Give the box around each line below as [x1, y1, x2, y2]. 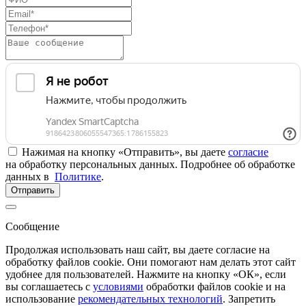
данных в [5, 171, 55, 183]
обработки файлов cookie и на [143, 281, 286, 293]
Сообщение [5, 221, 59, 233]
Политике [55, 171, 101, 183]
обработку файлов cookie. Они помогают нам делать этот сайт [5, 256, 296, 268]
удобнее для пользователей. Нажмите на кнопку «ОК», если [5, 268, 286, 281]
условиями [93, 281, 143, 293]
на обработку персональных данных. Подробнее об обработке [5, 158, 295, 171]
